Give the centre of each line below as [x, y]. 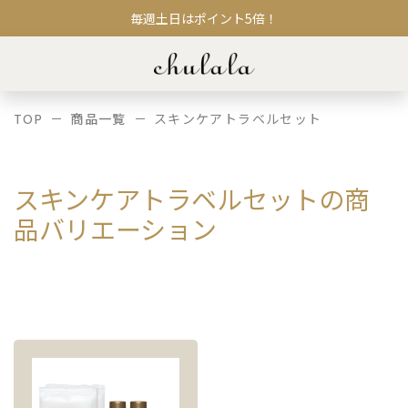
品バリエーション [115, 229]
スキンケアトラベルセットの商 [192, 199]
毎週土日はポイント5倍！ [204, 18]
